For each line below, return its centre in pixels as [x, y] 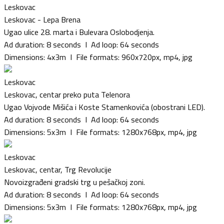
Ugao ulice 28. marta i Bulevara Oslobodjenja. [79, 32]
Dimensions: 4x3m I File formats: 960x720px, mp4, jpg [98, 57]
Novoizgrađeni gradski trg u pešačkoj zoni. [74, 182]
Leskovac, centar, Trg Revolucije [58, 169]
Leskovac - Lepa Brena [42, 19]
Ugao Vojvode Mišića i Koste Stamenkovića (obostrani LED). [104, 107]
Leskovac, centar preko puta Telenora [67, 94]
